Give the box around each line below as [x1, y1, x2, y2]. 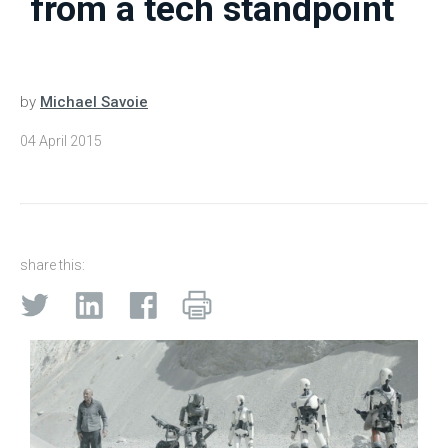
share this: [20, 257, 85, 274]
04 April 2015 [20, 133, 102, 150]
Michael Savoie [40, 93, 148, 112]
